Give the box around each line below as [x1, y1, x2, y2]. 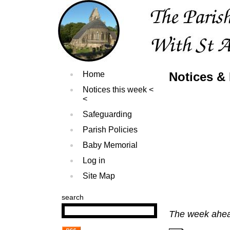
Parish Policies [83, 125, 138, 134]
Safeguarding [83, 110, 132, 119]
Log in [83, 156, 105, 165]
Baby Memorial [83, 141, 138, 149]
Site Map [83, 171, 115, 180]
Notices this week [83, 85, 147, 94]
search [62, 193, 84, 201]
